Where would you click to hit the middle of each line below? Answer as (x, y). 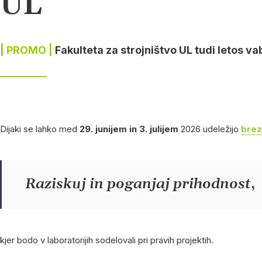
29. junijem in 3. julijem (129, 129)
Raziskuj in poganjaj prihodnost (138, 184)
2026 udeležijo (210, 129)
